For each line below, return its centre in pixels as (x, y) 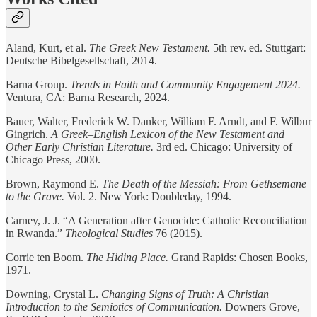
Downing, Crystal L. (53, 294)
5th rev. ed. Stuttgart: (258, 47)
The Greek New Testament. (150, 47)
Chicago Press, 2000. (53, 159)
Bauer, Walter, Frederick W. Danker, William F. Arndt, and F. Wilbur (158, 121)
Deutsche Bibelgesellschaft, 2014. (81, 60)
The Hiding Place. (127, 257)
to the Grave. (35, 196)
